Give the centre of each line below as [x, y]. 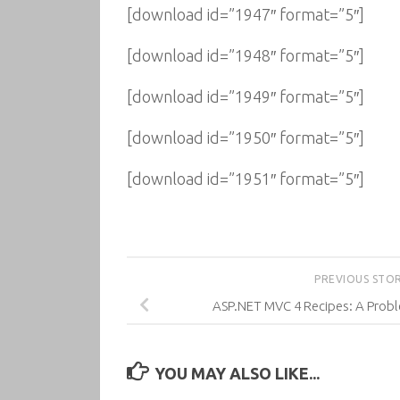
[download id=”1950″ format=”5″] [246, 137]
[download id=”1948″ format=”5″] [246, 55]
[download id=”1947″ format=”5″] [246, 14]
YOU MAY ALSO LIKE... [237, 373]
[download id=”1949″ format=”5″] [246, 96]
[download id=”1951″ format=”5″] [246, 179]
